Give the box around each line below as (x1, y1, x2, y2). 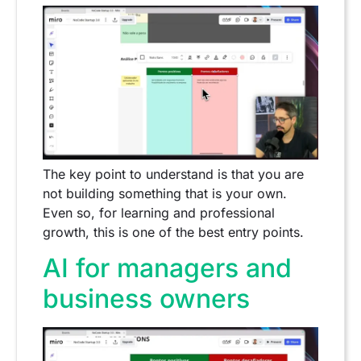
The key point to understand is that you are (43, 165, 304, 182)
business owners (43, 283, 250, 315)
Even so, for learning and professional (43, 204, 275, 221)
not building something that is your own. (43, 185, 287, 201)
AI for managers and (43, 252, 292, 284)
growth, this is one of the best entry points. (43, 223, 304, 240)
